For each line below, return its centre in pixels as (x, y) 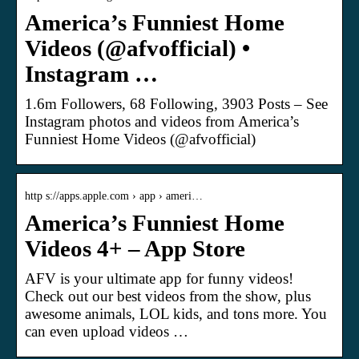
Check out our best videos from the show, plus (168, 296)
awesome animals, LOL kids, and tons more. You (176, 313)
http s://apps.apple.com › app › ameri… (114, 196)
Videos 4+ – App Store (135, 248)
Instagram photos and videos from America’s (162, 121)
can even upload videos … (107, 331)
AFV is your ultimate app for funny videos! (159, 278)
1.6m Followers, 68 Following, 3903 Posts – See (176, 103)
